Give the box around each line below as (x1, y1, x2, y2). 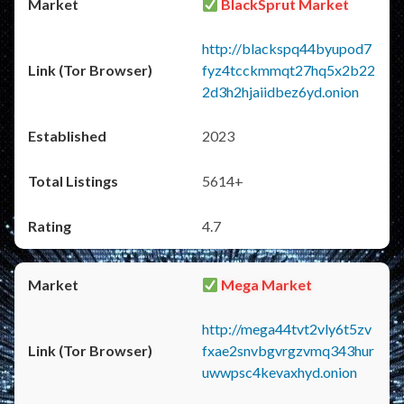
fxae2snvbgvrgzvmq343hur (202, 342, 374, 359)
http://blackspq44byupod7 (202, 40, 372, 57)
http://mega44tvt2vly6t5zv (202, 320, 372, 337)
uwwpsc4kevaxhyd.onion (202, 363, 357, 381)
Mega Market (218, 276, 313, 293)
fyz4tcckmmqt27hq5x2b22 (202, 61, 375, 78)
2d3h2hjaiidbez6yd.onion (202, 83, 359, 100)
